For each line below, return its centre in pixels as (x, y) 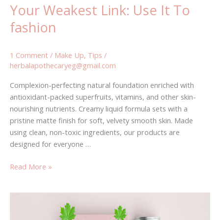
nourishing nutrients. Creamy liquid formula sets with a (99, 109)
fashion (33, 27)
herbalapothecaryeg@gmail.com (63, 65)
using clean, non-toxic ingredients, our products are (95, 132)
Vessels (21, 210)
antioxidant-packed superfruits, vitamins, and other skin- (103, 97)
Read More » (31, 167)
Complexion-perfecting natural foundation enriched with (102, 85)
